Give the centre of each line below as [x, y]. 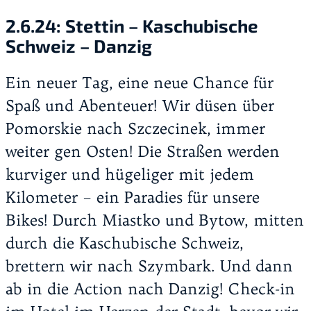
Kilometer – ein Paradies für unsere [133, 197]
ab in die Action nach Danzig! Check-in [150, 288]
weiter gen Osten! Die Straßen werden [143, 151]
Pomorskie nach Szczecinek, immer [135, 128]
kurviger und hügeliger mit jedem [130, 174]
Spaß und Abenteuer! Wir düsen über [140, 105]
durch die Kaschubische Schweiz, [125, 243]
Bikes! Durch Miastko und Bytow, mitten [155, 220]
